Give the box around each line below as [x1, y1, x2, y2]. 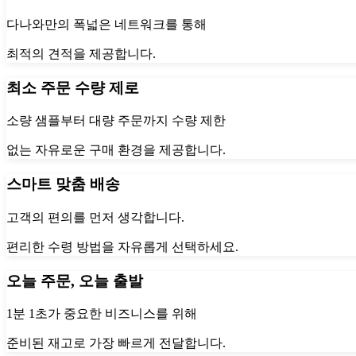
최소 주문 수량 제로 [6, 79, 139, 96]
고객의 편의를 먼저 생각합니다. [6, 210, 184, 224]
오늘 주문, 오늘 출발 [6, 272, 143, 289]
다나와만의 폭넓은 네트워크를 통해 [6, 17, 207, 31]
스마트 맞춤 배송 [6, 176, 120, 193]
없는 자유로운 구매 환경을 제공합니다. [6, 143, 226, 157]
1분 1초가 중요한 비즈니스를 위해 [6, 307, 197, 321]
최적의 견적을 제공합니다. [6, 46, 156, 60]
